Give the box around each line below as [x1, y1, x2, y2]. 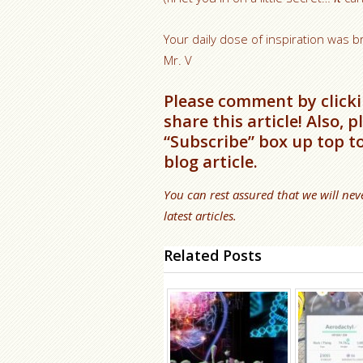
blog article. [164, 151, 258, 173]
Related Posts [164, 246, 262, 265]
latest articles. [164, 207, 237, 224]
